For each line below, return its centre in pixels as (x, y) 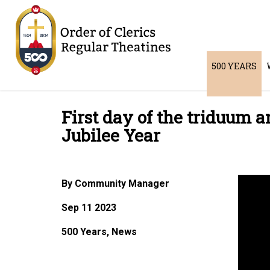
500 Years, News (99, 232)
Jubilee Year (111, 135)
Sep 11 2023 (89, 208)
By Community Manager (115, 184)
